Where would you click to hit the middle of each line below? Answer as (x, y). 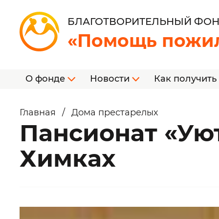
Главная (38, 112)
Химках (67, 158)
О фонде (46, 79)
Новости (111, 79)
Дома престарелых (115, 112)
